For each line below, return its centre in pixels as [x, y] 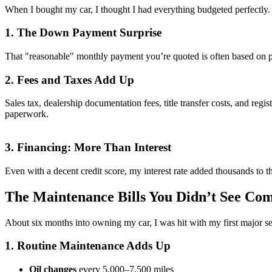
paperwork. [27, 114]
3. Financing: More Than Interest [88, 148]
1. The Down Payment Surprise [83, 33]
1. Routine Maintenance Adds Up [88, 246]
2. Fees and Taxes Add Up [70, 80]
